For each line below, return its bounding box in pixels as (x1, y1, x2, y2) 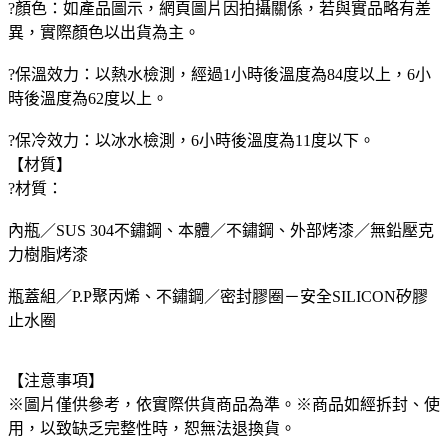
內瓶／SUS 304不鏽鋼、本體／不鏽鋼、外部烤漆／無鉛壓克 (8, 221, 434, 239)
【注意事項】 (8, 371, 104, 389)
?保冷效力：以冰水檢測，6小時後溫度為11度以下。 (8, 131, 375, 149)
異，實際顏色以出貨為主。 (8, 23, 200, 41)
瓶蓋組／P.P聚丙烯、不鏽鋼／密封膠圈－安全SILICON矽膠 (8, 287, 428, 305)
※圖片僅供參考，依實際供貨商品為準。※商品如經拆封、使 (8, 395, 440, 413)
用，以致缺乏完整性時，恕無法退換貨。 (8, 419, 296, 437)
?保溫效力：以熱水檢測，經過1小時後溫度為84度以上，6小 (8, 65, 431, 83)
